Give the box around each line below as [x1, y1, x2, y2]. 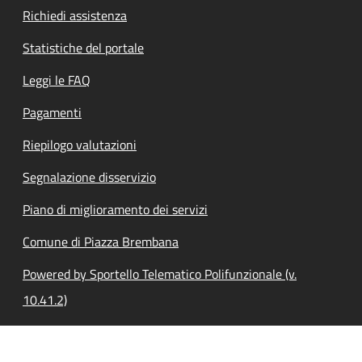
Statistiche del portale [23, 37, 144, 57]
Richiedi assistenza [23, 5, 127, 25]
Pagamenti [23, 102, 82, 122]
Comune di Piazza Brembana [23, 231, 179, 251]
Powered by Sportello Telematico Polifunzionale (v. [23, 263, 297, 284]
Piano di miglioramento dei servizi [23, 199, 208, 219]
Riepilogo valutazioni [23, 134, 137, 154]
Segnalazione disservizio [23, 166, 156, 187]
